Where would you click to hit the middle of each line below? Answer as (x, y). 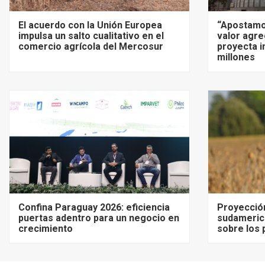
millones (236, 57)
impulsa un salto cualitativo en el (91, 35)
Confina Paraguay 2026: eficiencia (94, 207)
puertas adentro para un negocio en (99, 218)
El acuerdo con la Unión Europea (90, 25)
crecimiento (46, 228)
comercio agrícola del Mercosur (91, 46)
